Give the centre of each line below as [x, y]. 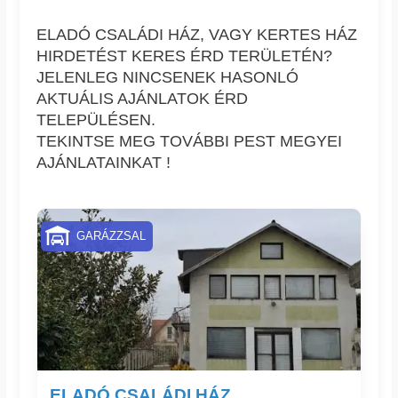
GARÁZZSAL [111, 236]
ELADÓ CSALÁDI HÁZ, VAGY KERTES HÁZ [197, 34]
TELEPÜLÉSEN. [96, 119]
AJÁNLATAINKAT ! [104, 162]
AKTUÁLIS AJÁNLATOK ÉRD [143, 98]
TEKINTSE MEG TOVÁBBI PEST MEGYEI [190, 141]
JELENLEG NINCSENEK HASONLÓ [168, 77]
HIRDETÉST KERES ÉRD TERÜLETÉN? [185, 56]
